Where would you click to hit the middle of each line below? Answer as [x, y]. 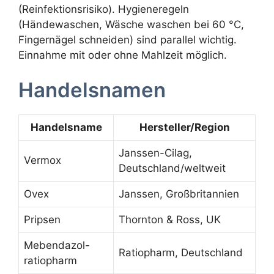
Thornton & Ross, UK [170, 220]
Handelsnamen [92, 90]
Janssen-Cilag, [155, 153]
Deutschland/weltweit [172, 168]
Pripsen [42, 220]
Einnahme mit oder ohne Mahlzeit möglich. [123, 55]
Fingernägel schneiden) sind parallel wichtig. [128, 39]
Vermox [43, 161]
